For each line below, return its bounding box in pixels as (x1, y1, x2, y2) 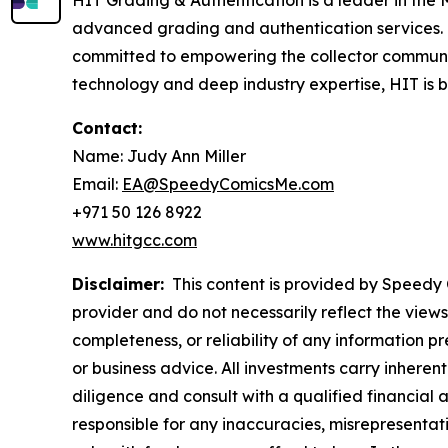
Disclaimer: (72, 274, 164, 295)
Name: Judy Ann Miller (72, 146, 246, 167)
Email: (72, 174, 122, 195)
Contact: (72, 118, 142, 139)
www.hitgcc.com (72, 230, 197, 251)
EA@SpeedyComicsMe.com (122, 174, 334, 195)
